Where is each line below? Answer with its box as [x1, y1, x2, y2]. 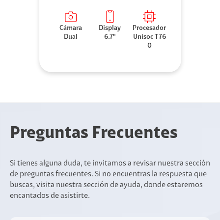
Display [99, 25, 121, 32]
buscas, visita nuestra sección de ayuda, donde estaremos [10, 181, 203, 190]
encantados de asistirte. [10, 192, 90, 200]
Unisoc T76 [133, 34, 166, 41]
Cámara [59, 25, 82, 32]
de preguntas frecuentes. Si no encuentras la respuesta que [10, 170, 207, 179]
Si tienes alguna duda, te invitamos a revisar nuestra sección [10, 160, 210, 168]
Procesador [133, 25, 166, 32]
